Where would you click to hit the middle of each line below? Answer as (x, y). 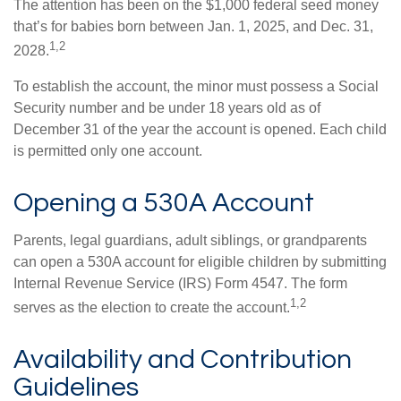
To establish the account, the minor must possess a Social (196, 86)
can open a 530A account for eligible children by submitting (200, 261)
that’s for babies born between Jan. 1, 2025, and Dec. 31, (193, 27)
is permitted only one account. (108, 150)
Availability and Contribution (183, 359)
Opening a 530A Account (164, 202)
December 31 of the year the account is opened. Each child (200, 129)
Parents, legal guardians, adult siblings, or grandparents (190, 240)
